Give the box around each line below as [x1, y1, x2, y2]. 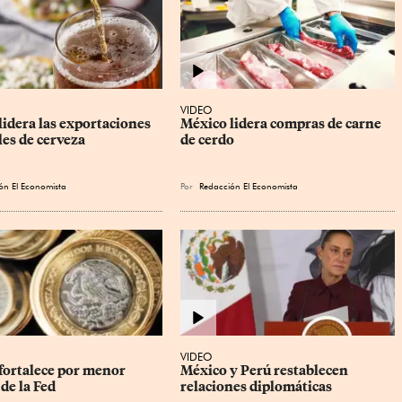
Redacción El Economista [199, 180, 299, 192]
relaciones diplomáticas [180, 379, 333, 396]
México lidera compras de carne [180, 116, 385, 133]
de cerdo [180, 132, 235, 149]
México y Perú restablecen [180, 363, 352, 380]
